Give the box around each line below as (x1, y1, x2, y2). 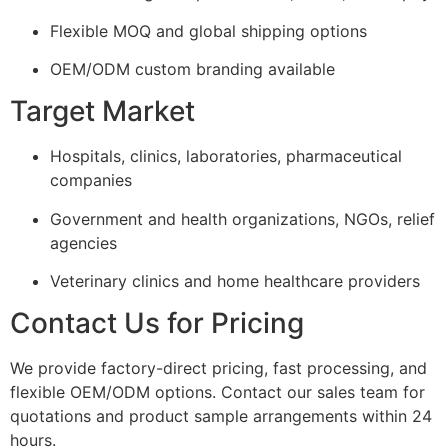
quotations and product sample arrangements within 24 (10, 406, 432, 427)
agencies (50, 232, 117, 253)
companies (50, 170, 132, 191)
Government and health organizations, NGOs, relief (50, 208, 435, 229)
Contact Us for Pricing (10, 306, 304, 341)
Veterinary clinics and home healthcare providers (50, 271, 420, 292)
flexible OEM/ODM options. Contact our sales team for (10, 382, 425, 403)
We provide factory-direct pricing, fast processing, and (10, 358, 427, 379)
